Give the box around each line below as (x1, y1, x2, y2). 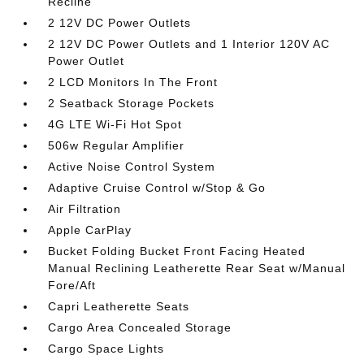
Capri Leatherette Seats (48, 300, 190, 313)
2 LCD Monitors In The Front (48, 76, 219, 89)
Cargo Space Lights (48, 342, 165, 355)
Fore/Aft (48, 279, 97, 292)
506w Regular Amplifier (48, 139, 185, 152)
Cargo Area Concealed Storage (48, 321, 232, 334)
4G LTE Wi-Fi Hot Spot (48, 118, 183, 131)
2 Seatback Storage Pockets (48, 97, 215, 110)
